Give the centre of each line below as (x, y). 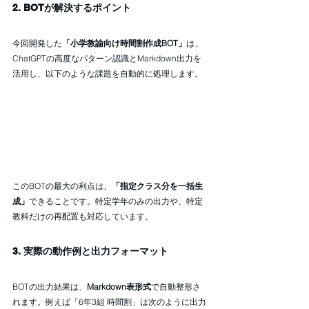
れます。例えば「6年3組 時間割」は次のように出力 (109, 302)
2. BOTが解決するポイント (72, 7)
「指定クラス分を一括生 (157, 186)
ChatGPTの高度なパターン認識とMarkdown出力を (107, 58)
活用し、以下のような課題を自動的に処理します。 (108, 73)
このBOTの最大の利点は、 (62, 186)
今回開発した (37, 43)
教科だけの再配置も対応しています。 (83, 217)
